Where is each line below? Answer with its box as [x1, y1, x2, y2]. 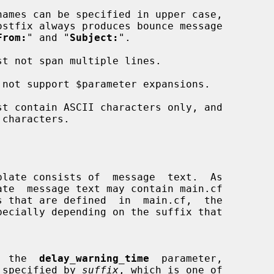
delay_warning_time [39, 252, 149, 264]
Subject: [70, 31, 119, 43]
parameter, [149, 252, 223, 264]
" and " [27, 31, 70, 43]
